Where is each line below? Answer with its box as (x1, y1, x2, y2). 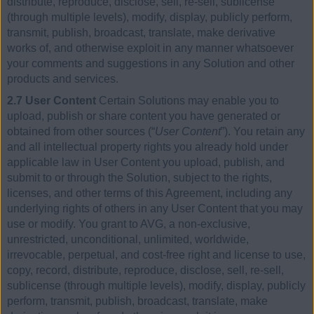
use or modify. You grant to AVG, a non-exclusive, (7, 218, 250, 231)
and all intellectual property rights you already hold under (7, 141, 288, 153)
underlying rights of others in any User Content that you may (7, 203, 303, 215)
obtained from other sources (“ (7, 125, 155, 138)
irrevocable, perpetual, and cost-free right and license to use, (7, 249, 306, 261)
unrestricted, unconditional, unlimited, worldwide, (7, 233, 249, 246)
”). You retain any (221, 125, 305, 138)
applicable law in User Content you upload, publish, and (7, 156, 285, 169)
